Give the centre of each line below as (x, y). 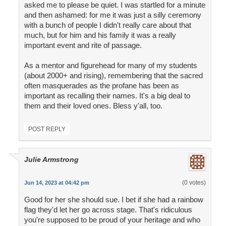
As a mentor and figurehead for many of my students (110, 66)
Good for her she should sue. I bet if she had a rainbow (114, 200)
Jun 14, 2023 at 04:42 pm (56, 183)
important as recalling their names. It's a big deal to (107, 96)
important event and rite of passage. (83, 45)
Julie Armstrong (51, 160)
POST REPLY (47, 129)
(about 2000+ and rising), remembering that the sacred (113, 76)
